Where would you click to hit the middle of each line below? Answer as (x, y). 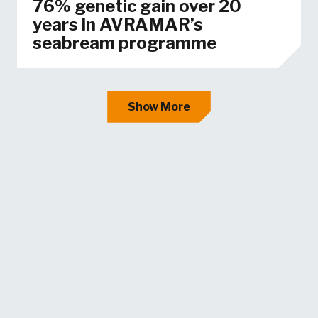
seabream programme (124, 43)
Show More (159, 106)
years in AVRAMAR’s (117, 25)
